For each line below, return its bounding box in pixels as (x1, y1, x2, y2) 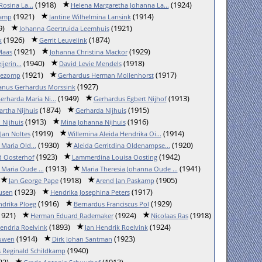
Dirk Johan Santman (51, 235, 112, 243)
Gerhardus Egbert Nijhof (93, 94, 167, 103)
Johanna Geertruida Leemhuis (19, 24, 109, 33)
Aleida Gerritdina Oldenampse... (73, 141, 170, 150)
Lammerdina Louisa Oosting (71, 153, 157, 161)
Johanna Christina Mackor (49, 47, 127, 56)
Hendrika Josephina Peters (50, 188, 130, 196)
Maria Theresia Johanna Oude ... (81, 164, 178, 173)
